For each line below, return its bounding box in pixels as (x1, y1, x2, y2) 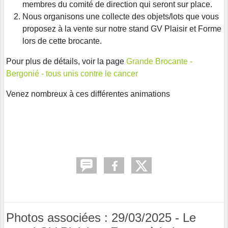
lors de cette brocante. (22, 36, 102, 45)
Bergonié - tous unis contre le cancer (6, 69, 138, 78)
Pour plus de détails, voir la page (6, 56, 126, 66)
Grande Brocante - (126, 56, 192, 66)
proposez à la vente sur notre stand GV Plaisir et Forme (22, 24, 221, 33)
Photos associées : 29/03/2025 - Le (6, 210, 196, 224)
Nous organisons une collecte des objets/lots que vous (22, 12, 219, 21)
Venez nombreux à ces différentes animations (6, 89, 170, 98)
